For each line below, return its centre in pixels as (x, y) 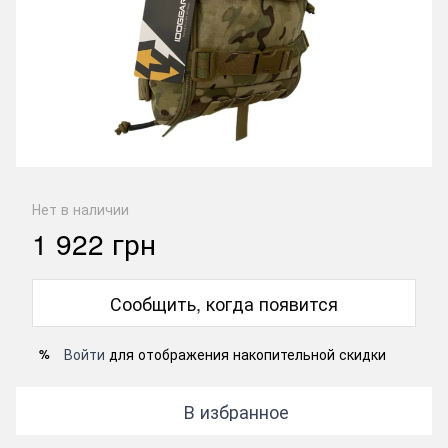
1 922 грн (94, 243)
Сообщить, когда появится (224, 303)
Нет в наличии (80, 209)
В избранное (236, 411)
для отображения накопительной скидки (245, 354)
